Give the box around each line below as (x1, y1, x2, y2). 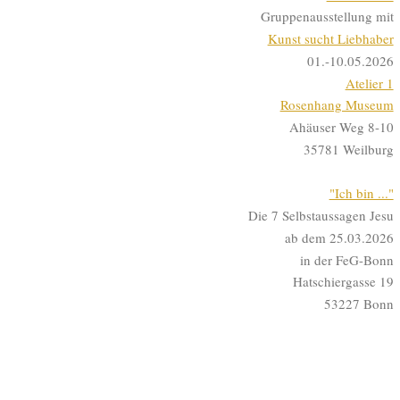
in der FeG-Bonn (299, 250, 394, 269)
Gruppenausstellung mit (260, 7, 394, 26)
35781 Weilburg (303, 139, 394, 158)
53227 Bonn (323, 295, 394, 313)
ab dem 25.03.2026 (284, 228, 394, 246)
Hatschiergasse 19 (292, 272, 394, 291)
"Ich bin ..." (329, 184, 394, 203)
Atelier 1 (345, 73, 394, 92)
